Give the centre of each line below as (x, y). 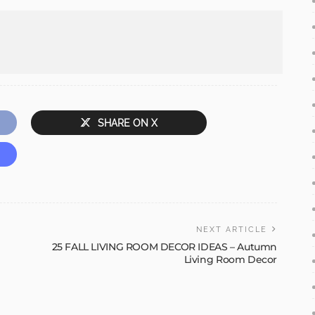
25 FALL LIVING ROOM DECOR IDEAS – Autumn (164, 247)
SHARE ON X (128, 123)
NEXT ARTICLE (232, 230)
